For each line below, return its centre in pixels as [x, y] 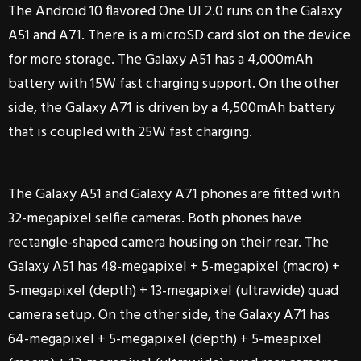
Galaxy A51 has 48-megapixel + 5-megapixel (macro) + [174, 267]
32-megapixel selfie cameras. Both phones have [155, 219]
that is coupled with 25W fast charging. [130, 133]
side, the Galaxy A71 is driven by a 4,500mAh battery [172, 108]
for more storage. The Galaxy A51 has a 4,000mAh [160, 60]
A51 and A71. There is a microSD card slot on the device [179, 36]
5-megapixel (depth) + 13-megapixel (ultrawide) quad [173, 291]
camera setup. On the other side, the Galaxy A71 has [169, 315]
